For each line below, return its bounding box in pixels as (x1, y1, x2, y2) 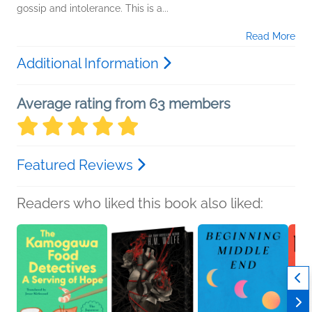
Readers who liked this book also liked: (17, 195, 263, 212)
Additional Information (17, 55, 162, 72)
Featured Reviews (17, 157, 136, 174)
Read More (246, 31, 295, 42)
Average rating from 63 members (17, 95, 231, 113)
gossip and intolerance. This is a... (17, 3, 169, 15)
